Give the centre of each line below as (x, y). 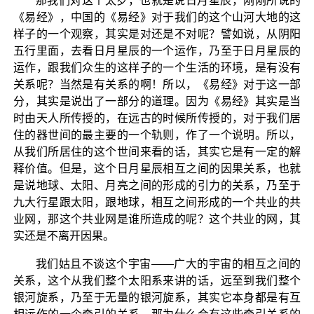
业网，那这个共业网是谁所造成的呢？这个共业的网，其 (157, 219)
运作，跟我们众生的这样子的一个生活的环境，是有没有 (157, 67)
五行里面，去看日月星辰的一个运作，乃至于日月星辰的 (157, 50)
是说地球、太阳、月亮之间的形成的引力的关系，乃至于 (157, 185)
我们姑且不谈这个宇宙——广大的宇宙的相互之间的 (168, 264)
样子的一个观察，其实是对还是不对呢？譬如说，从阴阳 (157, 34)
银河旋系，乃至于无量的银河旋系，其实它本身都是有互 (157, 297)
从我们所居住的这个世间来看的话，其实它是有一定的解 (157, 151)
